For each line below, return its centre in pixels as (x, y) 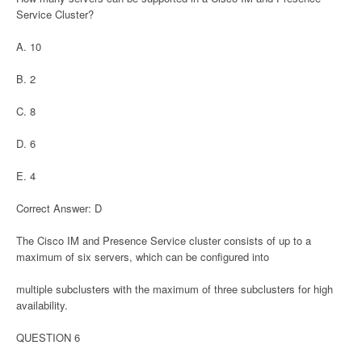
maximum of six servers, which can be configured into (143, 257)
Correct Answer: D (61, 208)
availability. (44, 305)
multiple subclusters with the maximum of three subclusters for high (175, 289)
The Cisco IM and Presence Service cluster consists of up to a (164, 240)
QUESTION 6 (48, 337)
